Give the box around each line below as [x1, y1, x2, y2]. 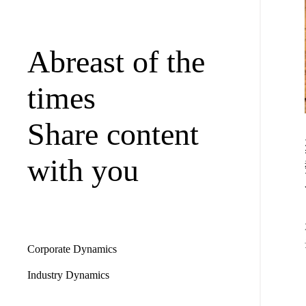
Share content [27, 116, 199, 152]
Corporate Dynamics [27, 242, 117, 255]
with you [27, 152, 139, 188]
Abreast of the [27, 44, 206, 79]
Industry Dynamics [27, 268, 110, 281]
